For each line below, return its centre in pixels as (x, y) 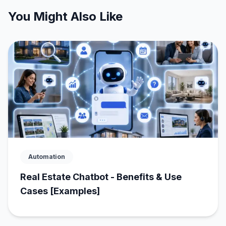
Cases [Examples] (60, 191)
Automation (47, 156)
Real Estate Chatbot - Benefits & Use (101, 177)
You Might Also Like (65, 16)
